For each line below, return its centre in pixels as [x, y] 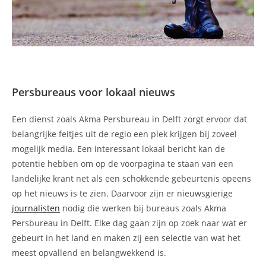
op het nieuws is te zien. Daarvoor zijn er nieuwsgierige [122, 193]
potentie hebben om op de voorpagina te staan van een [123, 163]
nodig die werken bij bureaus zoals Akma [143, 208]
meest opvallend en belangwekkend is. [89, 252]
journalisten [36, 208]
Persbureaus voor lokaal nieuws [94, 92]
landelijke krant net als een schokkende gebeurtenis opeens [132, 178]
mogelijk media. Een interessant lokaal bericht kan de [118, 148]
